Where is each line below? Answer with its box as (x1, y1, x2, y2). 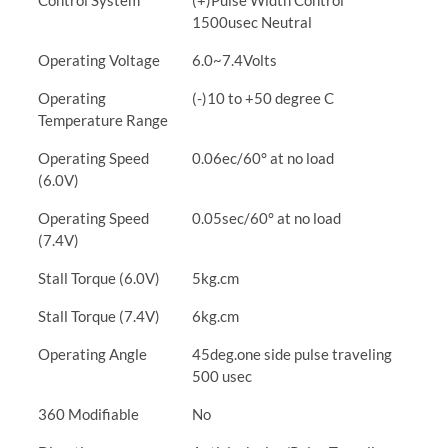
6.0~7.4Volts (192, 51, 277, 69)
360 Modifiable (38, 405, 139, 423)
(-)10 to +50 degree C (192, 89, 334, 107)
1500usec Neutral (192, 13, 312, 31)
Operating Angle (38, 345, 147, 363)
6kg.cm (192, 307, 239, 325)
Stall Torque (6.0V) (38, 269, 160, 287)
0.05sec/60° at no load (192, 209, 341, 227)
